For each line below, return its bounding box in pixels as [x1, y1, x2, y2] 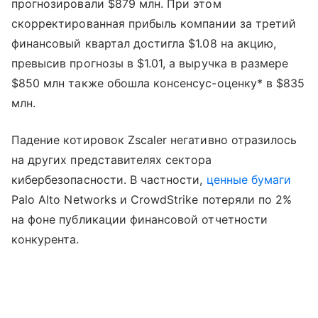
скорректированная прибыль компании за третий [11, 16, 297, 31]
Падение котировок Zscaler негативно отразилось [11, 132, 297, 147]
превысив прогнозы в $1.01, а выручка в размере [11, 55, 289, 70]
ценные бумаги [206, 172, 292, 187]
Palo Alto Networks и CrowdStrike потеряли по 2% [11, 192, 292, 207]
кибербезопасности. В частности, [11, 172, 207, 187]
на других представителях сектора [11, 152, 212, 167]
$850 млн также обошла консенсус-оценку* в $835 [11, 75, 305, 90]
